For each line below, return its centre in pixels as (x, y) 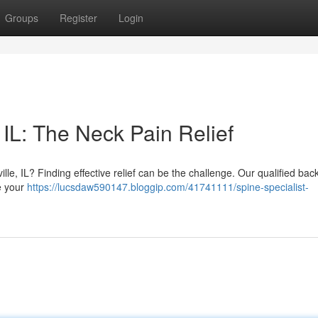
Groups (22, 18)
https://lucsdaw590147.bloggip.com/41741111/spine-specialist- (168, 187)
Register (78, 18)
